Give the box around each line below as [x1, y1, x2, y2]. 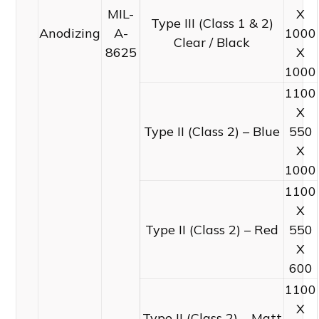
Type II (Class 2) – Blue [144, 122, 281, 140]
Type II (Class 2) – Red [145, 221, 279, 238]
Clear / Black [174, 33, 251, 51]
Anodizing [39, 24, 101, 41]
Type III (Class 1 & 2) [150, 14, 273, 31]
